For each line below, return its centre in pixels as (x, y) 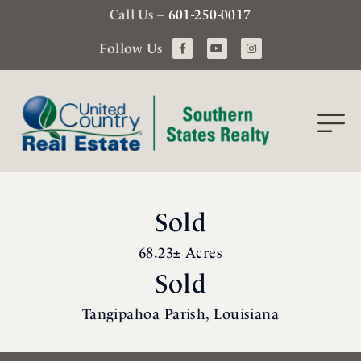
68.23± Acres (180, 253)
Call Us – (139, 15)
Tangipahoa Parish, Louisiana (180, 314)
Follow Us (131, 48)
